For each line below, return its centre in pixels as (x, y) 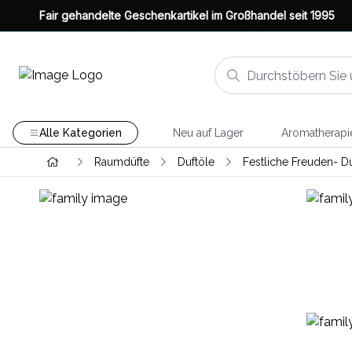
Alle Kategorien (80, 133)
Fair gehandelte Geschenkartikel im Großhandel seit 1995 (187, 15)
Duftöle (196, 162)
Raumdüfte (121, 162)
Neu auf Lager (208, 133)
